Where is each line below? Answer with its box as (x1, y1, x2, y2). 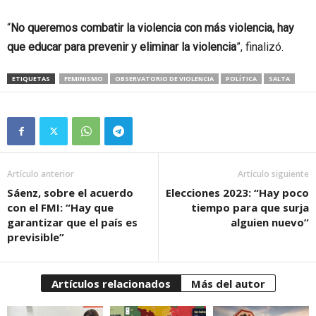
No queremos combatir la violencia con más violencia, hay (11, 20, 294, 35)
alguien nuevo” (231, 214, 309, 229)
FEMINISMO (64, 73, 103, 83)
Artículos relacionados (51, 276, 171, 291)
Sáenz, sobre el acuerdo (7, 185, 133, 200)
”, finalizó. (236, 39, 284, 54)
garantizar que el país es (7, 214, 138, 229)
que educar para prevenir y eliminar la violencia (7, 39, 236, 54)
